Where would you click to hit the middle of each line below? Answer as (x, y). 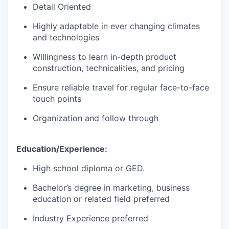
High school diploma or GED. (89, 168)
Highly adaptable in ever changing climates (116, 26)
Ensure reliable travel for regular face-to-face (121, 88)
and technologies (66, 38)
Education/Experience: (62, 149)
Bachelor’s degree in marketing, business (111, 188)
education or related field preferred (101, 199)
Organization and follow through (96, 118)
